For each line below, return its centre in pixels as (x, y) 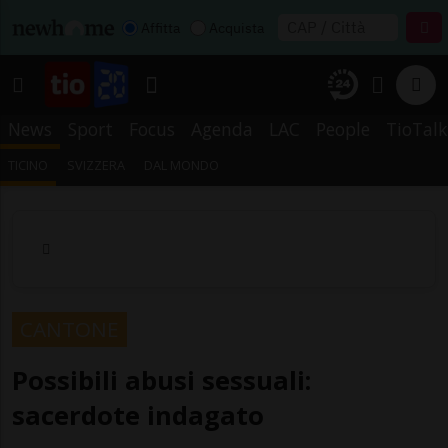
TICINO (28, 165)
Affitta (160, 27)
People (343, 129)
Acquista (236, 27)
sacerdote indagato (138, 415)
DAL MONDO (182, 165)
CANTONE (69, 328)
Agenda (222, 129)
